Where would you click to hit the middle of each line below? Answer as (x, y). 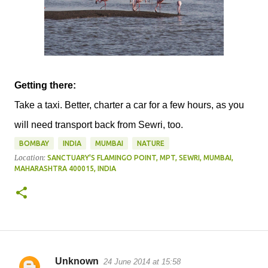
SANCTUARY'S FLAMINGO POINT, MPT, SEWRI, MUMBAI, (140, 157)
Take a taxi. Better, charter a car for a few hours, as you (129, 105)
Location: (31, 157)
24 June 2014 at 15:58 (142, 261)
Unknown (77, 261)
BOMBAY (34, 143)
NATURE (151, 143)
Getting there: (45, 85)
